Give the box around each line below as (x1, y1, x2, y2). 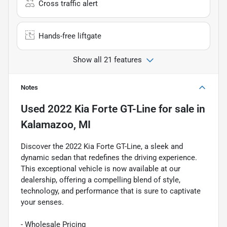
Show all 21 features (73, 55, 142, 64)
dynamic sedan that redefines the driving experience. (21, 153, 197, 162)
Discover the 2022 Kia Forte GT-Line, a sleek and (21, 141, 183, 151)
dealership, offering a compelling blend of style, (21, 175, 180, 184)
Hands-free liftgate (39, 31, 101, 41)
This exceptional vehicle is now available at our (21, 164, 180, 173)
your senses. (21, 197, 64, 207)
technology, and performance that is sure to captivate (21, 186, 201, 196)
